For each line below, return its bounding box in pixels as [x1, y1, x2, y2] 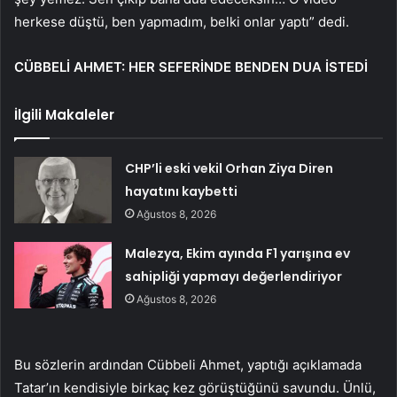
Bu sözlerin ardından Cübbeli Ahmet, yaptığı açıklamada [14, 356, 362, 374]
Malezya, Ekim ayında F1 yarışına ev [125, 245, 351, 263]
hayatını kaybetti [125, 183, 238, 201]
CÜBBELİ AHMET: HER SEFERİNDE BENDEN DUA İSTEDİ [14, 58, 368, 76]
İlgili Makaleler [14, 105, 114, 125]
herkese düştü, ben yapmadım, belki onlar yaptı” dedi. [14, 13, 349, 31]
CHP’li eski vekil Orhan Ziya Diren [125, 160, 334, 178]
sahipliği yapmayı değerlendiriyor [125, 268, 343, 286]
